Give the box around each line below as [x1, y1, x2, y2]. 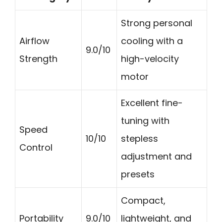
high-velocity [121, 52, 179, 65]
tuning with [121, 114, 169, 127]
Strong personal [121, 16, 192, 29]
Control [19, 141, 53, 154]
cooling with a [121, 34, 183, 47]
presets [121, 167, 155, 180]
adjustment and [121, 150, 192, 163]
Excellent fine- [121, 96, 183, 109]
